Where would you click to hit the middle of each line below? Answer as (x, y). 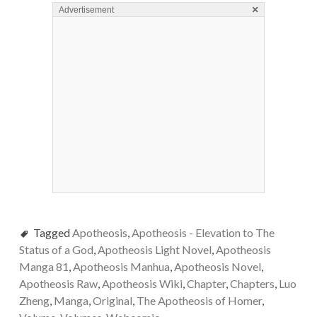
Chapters (252, 284)
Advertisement (86, 10)
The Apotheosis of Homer (199, 301)
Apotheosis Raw (58, 284)
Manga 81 (44, 267)
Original (112, 301)
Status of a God (56, 250)
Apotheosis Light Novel (154, 250)
